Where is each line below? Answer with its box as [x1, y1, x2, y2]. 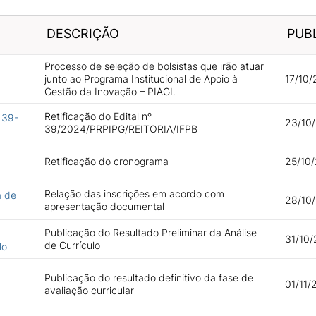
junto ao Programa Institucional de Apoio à [44, 73, 238, 85]
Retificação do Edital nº [44, 110, 152, 122]
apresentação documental [44, 200, 164, 212]
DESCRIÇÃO [46, 26, 119, 41]
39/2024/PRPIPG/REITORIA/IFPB [44, 123, 197, 135]
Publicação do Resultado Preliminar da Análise [44, 226, 257, 238]
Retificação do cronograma [44, 155, 169, 167]
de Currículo [44, 239, 100, 251]
